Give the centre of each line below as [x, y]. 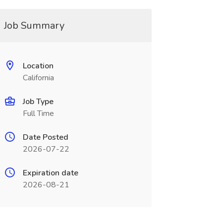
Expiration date [50, 173]
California [38, 78]
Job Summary [34, 26]
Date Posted [45, 137]
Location [38, 66]
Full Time [38, 113]
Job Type [38, 102]
